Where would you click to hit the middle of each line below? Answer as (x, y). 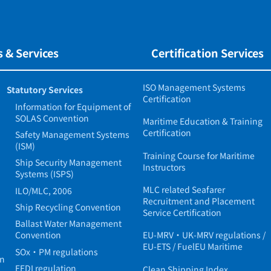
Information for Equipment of (73, 106)
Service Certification (182, 213)
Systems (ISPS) (44, 174)
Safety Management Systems (72, 134)
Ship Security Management (68, 162)
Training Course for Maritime (199, 155)
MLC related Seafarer (184, 190)
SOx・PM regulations (56, 251)
